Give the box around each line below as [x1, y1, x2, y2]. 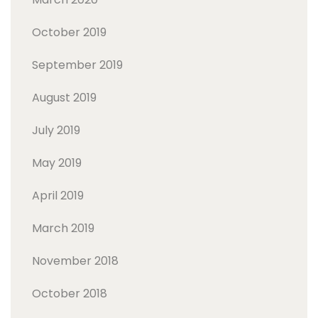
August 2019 [32, 89, 97, 106]
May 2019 [32, 154, 82, 171]
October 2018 [32, 285, 107, 302]
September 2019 [32, 56, 123, 73]
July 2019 [32, 121, 80, 138]
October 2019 [32, 23, 106, 40]
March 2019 [32, 219, 94, 236]
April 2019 [32, 187, 84, 204]
